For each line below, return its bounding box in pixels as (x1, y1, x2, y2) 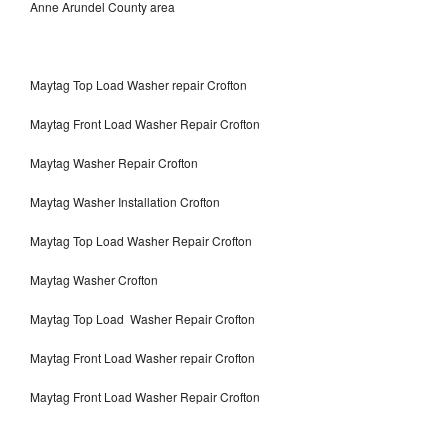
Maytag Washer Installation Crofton (30, 192, 220, 210)
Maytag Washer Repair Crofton (30, 153, 198, 171)
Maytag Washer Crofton (30, 270, 158, 288)
